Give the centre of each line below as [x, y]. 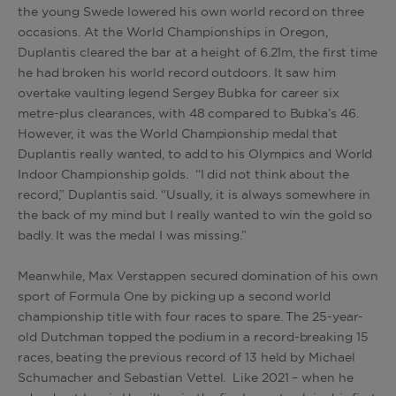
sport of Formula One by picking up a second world [175, 297]
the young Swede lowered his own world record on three [191, 12]
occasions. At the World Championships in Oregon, [173, 32]
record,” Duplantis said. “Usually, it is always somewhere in [194, 195]
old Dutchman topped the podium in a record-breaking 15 [193, 337]
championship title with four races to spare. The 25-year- [191, 317]
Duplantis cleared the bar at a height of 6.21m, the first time [198, 53]
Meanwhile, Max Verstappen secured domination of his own [198, 276]
